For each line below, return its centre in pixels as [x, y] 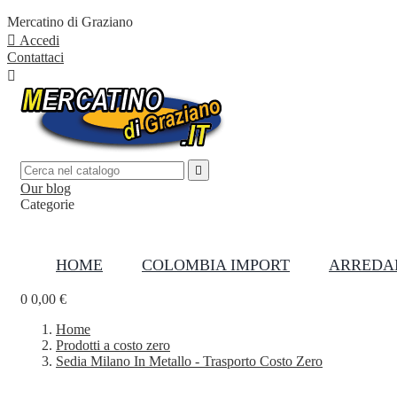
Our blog [46, 188]
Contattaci [35, 57]
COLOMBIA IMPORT [216, 265]
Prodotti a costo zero [113, 345]
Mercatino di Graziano [70, 22]
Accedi [39, 40]
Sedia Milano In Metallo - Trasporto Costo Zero [189, 361]
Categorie [47, 204]
